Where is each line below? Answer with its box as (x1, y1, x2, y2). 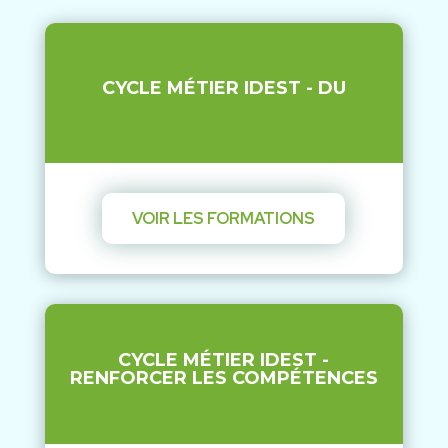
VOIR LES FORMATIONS (132, 207, 316, 229)
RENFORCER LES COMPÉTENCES (69, 366, 378, 389)
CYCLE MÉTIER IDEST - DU (101, 76, 346, 99)
